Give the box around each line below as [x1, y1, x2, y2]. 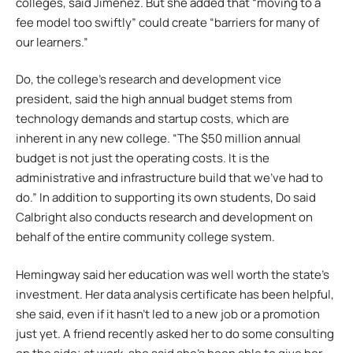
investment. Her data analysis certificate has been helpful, [16, 285, 334, 303]
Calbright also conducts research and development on [16, 209, 313, 226]
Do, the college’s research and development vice [16, 71, 281, 88]
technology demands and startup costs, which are [16, 110, 289, 128]
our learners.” [16, 33, 88, 50]
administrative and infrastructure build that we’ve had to [16, 169, 323, 187]
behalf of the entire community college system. [16, 229, 275, 246]
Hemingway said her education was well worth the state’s [16, 266, 329, 283]
